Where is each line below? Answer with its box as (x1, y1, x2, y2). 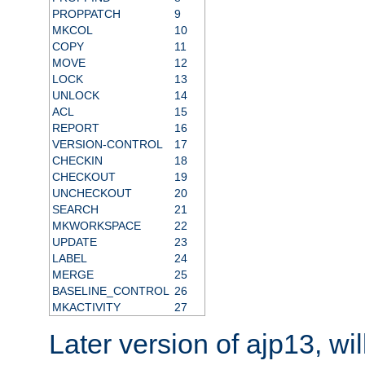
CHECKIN (51, 153, 103, 167)
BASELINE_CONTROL (51, 284, 169, 297)
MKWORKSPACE (51, 218, 141, 232)
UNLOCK (51, 88, 99, 102)
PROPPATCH (51, 7, 121, 20)
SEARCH (51, 202, 99, 216)
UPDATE (51, 235, 97, 248)
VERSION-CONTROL (51, 137, 163, 151)
